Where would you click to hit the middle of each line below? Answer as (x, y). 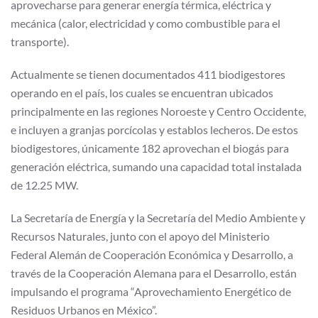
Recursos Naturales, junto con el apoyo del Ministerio (140, 236)
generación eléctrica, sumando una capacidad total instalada (156, 166)
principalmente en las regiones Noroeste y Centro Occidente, (158, 111)
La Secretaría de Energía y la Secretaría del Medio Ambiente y (158, 217)
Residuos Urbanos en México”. (84, 309)
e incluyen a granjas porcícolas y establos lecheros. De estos (154, 129)
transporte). (40, 41)
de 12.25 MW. (44, 185)
